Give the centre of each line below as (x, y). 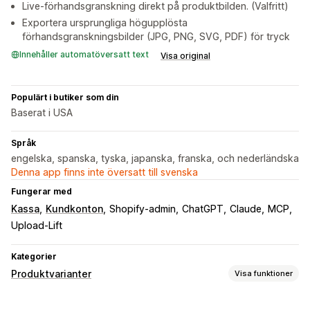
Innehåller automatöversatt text (84, 55)
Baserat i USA (42, 113)
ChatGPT (203, 209)
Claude (246, 209)
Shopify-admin (143, 209)
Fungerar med (42, 192)
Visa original (185, 56)
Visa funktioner (264, 273)
